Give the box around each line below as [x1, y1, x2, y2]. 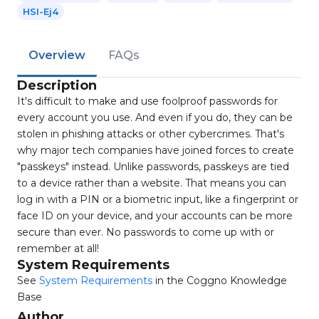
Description [17, 78, 97, 93]
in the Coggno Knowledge [152, 274, 287, 287]
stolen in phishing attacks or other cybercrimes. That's [17, 127, 284, 140]
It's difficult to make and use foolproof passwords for [17, 95, 278, 108]
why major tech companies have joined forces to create [17, 144, 294, 157]
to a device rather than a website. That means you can [17, 177, 286, 189]
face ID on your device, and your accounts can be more [17, 209, 293, 222]
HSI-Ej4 [23, 6, 58, 17]
